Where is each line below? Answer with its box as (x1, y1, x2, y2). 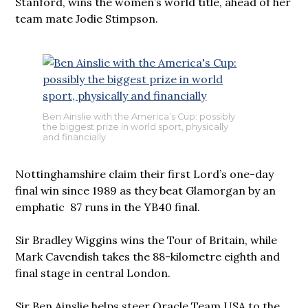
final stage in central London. (15, 265, 171, 280)
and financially (43, 131, 107, 142)
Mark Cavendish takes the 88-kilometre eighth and (15, 249, 280, 263)
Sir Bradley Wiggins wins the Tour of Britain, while (15, 232, 278, 247)
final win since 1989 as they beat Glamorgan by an (15, 183, 276, 197)
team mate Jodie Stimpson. (15, 12, 159, 26)
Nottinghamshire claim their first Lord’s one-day (15, 166, 274, 181)
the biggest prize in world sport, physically (43, 121, 229, 132)
